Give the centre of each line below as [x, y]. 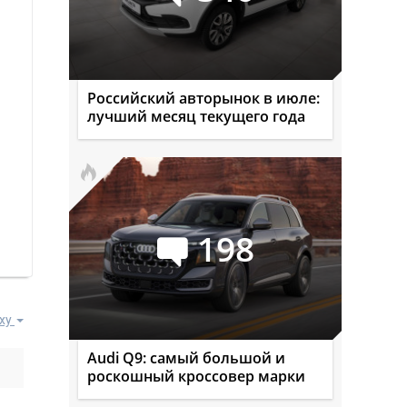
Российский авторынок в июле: [203, 98]
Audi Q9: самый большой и [186, 358]
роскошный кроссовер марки [196, 376]
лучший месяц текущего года [196, 116]
